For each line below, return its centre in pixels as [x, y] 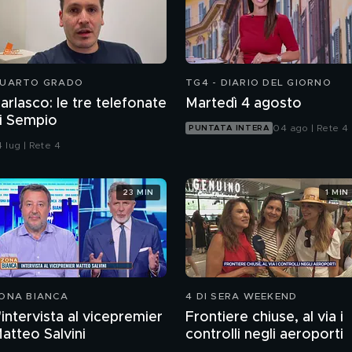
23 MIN [138, 192]
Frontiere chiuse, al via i [264, 318]
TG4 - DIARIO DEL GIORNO [258, 83]
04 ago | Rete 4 [311, 128]
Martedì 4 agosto [244, 104]
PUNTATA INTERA [229, 128]
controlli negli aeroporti [264, 335]
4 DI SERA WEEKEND [242, 297]
